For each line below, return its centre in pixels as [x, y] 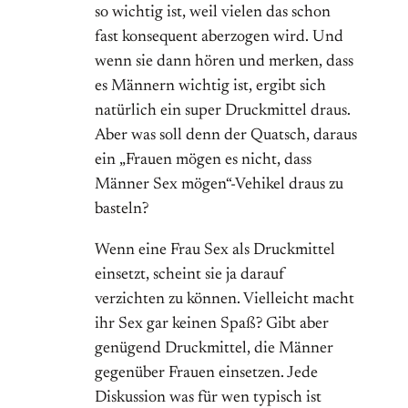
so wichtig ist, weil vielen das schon [213, 13]
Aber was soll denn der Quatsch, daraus [226, 136]
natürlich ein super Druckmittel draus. [223, 112]
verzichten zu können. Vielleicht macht [224, 300]
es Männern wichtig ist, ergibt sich [210, 87]
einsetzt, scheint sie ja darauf [190, 275]
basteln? [122, 210]
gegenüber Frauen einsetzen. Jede [206, 374]
